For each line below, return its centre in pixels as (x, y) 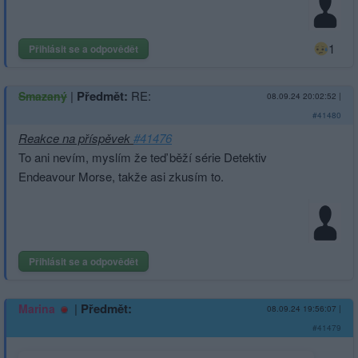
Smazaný (43, 95)
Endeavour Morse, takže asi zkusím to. (121, 176)
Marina (37, 308)
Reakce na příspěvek (76, 137)
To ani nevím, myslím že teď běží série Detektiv (143, 157)
